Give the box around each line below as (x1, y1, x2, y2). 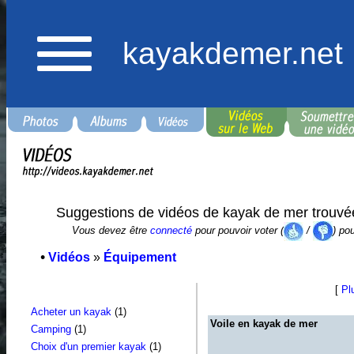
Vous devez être (71, 224, 150, 237)
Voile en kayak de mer (209, 318, 318, 330)
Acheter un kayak (30, 306, 111, 318)
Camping (30, 323, 71, 336)
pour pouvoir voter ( (191, 224, 284, 237)
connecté (149, 224, 192, 237)
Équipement (103, 250, 176, 265)
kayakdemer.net (122, 36, 343, 71)
